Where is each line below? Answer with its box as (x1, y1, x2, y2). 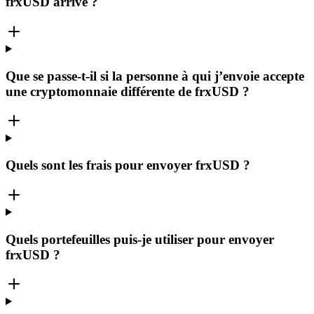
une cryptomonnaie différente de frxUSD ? (6, 83, 250, 99)
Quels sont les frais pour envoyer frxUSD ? (6, 158, 250, 173)
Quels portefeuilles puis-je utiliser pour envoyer (6, 231, 274, 247)
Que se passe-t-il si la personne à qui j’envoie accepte (6, 68, 304, 83)
